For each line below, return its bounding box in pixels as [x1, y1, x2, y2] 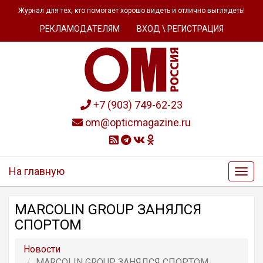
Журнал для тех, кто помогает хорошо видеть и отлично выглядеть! [18, 6, 245, 15]
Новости [23, 244, 60, 255]
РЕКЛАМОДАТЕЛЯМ [39, 24, 120, 33]
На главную [9, 165, 65, 177]
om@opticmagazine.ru [83, 116, 191, 129]
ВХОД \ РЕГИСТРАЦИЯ [136, 24, 224, 33]
